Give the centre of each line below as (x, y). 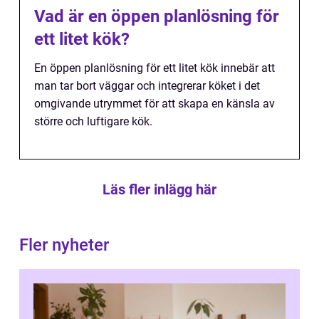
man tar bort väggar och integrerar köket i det (147, 86)
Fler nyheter (64, 245)
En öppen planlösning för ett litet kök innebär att (155, 68)
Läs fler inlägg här (159, 189)
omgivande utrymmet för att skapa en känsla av (155, 104)
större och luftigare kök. (93, 121)
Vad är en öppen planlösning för (157, 16)
